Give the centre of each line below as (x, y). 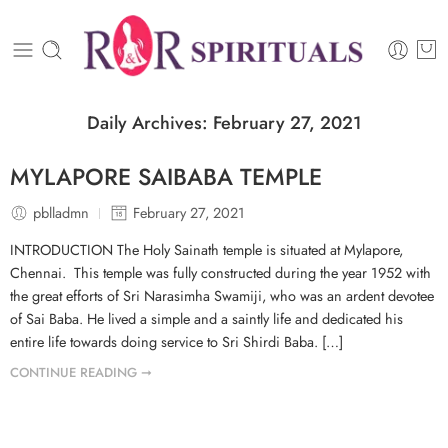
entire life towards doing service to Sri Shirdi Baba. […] (176, 341)
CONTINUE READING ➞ (81, 372)
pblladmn (61, 213)
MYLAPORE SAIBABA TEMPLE (166, 177)
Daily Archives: (149, 123)
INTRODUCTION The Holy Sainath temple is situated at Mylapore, (206, 249)
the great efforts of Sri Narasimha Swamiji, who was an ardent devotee (222, 295)
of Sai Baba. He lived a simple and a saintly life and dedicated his (206, 318)
